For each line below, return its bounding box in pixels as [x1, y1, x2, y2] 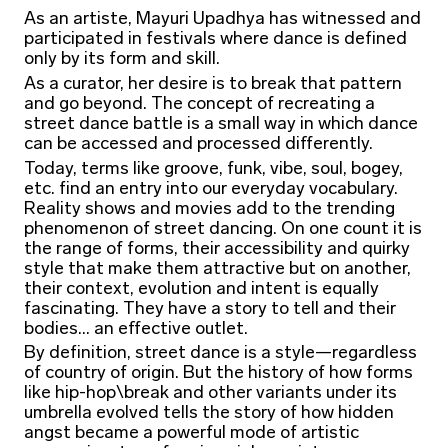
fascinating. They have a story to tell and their [23, 299, 396, 319]
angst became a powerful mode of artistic [23, 424, 359, 444]
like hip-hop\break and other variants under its [23, 384, 397, 404]
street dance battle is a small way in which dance [23, 114, 418, 134]
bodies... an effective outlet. [23, 319, 248, 339]
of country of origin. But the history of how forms [23, 364, 413, 384]
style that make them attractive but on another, [23, 259, 411, 279]
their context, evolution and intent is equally [23, 279, 379, 299]
